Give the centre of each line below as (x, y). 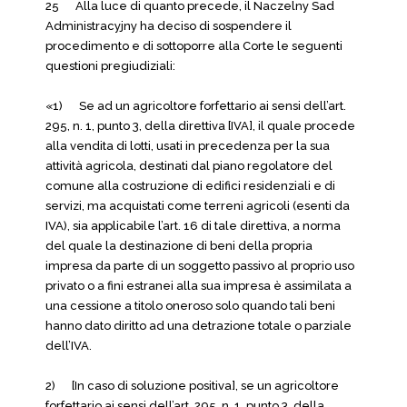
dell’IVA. (69, 346)
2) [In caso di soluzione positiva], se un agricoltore (192, 386)
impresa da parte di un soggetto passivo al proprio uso (200, 266)
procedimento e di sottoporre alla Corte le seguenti (194, 46)
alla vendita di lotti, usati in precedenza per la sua (188, 146)
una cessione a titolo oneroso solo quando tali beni (190, 306)
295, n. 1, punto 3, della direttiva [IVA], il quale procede (200, 126)
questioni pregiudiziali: (110, 66)
